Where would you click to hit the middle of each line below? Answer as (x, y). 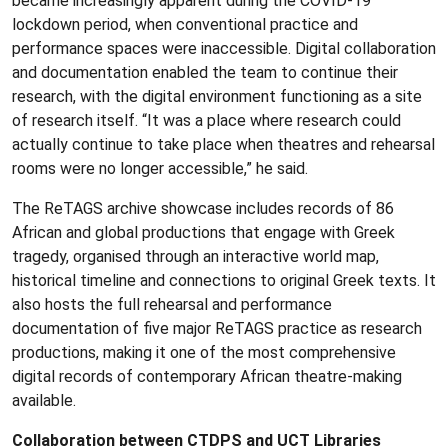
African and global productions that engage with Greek (203, 232)
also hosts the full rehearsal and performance (172, 304)
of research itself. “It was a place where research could (206, 120)
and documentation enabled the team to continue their (205, 72)
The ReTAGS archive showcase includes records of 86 (203, 208)
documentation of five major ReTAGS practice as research (217, 328)
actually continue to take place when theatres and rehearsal (223, 144)
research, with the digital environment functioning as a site (217, 96)
